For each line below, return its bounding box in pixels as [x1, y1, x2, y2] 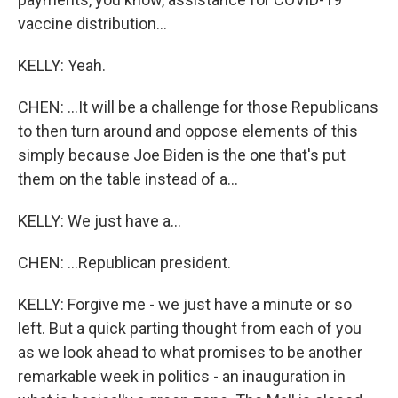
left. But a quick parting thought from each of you [18, 319, 362, 338]
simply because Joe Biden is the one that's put [18, 146, 346, 164]
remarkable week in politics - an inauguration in [18, 367, 346, 386]
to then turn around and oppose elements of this [18, 122, 358, 140]
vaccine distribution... [18, 14, 167, 33]
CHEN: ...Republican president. [18, 253, 231, 272]
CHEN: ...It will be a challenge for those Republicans [18, 98, 378, 116]
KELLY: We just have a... [18, 211, 181, 230]
